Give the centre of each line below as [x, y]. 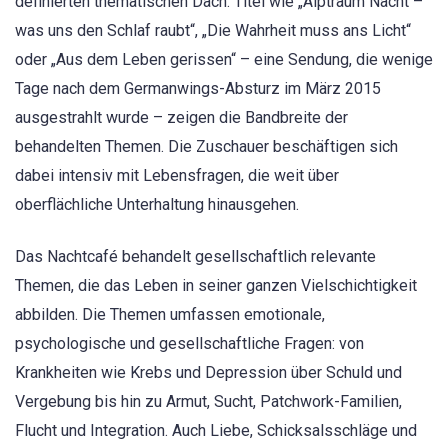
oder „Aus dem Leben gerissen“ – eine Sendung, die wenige [224, 59]
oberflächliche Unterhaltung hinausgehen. [157, 204]
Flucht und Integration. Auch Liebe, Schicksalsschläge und [216, 430]
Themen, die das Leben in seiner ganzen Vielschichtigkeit [216, 285]
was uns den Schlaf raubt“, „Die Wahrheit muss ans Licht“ [213, 30]
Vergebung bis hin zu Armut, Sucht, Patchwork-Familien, [208, 401]
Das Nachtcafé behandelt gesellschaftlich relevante [195, 256]
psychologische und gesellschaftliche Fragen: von [189, 343]
